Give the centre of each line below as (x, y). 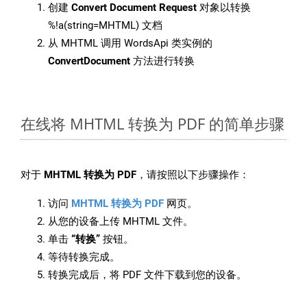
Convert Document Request (134, 8)
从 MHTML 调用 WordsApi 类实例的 (130, 44)
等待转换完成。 (84, 257)
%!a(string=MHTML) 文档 (105, 26)
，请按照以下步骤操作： (193, 175)
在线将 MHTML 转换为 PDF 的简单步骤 (152, 124)
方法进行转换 (162, 61)
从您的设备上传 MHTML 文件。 (121, 222)
